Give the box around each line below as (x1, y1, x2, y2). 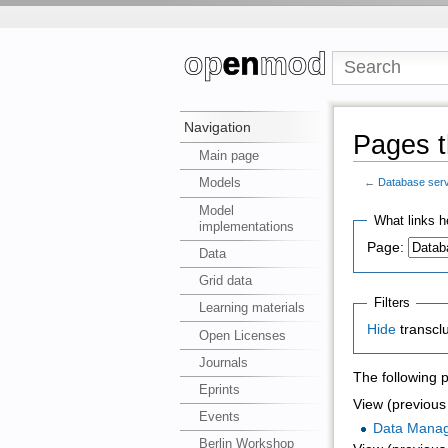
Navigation (184, 119, 252, 136)
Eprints (199, 381, 241, 397)
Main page (199, 148, 260, 164)
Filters (373, 295, 410, 311)
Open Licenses (199, 327, 287, 343)
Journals (199, 354, 249, 370)
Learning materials (199, 300, 306, 316)
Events (199, 409, 241, 425)
